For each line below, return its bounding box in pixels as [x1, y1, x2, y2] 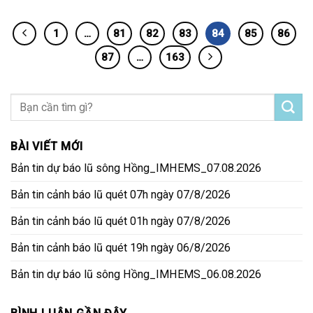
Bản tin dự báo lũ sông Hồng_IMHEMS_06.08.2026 [10, 268, 261, 282]
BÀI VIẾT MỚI [10, 140, 83, 154]
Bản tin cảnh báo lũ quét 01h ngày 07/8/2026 [10, 214, 231, 228]
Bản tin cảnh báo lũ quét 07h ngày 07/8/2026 [10, 188, 231, 202]
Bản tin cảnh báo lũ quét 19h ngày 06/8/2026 [10, 241, 231, 255]
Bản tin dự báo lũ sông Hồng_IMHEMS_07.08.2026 [10, 161, 261, 175]
